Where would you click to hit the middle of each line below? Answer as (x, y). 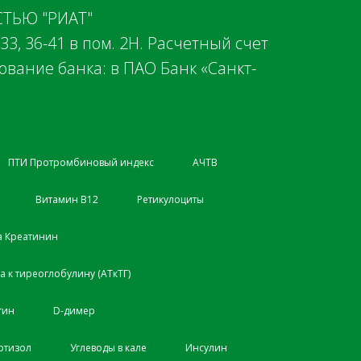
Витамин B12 (67, 199)
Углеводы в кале (108, 347)
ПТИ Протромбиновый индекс (81, 162)
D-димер (74, 310)
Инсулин (206, 347)
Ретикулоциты (170, 199)
